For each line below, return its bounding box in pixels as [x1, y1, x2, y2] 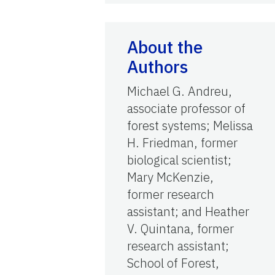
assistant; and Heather [127, 203, 249, 220]
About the [127, 36, 203, 59]
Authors [127, 55, 188, 79]
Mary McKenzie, [127, 169, 214, 186]
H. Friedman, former [127, 134, 238, 152]
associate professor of [127, 100, 246, 117]
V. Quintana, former [127, 220, 234, 238]
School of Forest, [127, 255, 219, 272]
